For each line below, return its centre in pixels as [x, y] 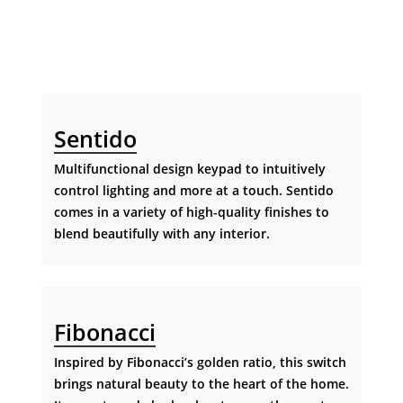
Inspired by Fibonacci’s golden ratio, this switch [200, 362]
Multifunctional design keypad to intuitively [189, 169]
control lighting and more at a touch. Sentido [193, 191]
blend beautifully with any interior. [161, 234]
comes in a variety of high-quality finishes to [191, 212]
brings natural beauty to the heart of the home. [201, 383]
